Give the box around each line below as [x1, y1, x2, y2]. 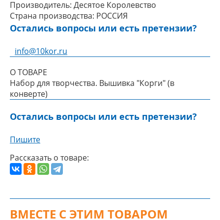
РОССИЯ [96, 10, 128, 21]
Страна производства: [10, 10, 94, 21]
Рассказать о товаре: [10, 152, 89, 163]
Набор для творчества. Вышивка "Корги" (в [10, 78, 174, 88]
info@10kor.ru [15, 46, 67, 56]
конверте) [10, 88, 48, 99]
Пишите [10, 134, 40, 145]
